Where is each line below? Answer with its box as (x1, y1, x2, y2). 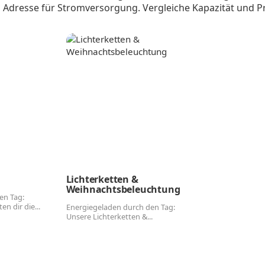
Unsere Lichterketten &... (66, 211, 153, 222)
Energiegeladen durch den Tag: (66, 201, 175, 212)
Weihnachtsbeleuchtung (66, 183, 180, 196)
